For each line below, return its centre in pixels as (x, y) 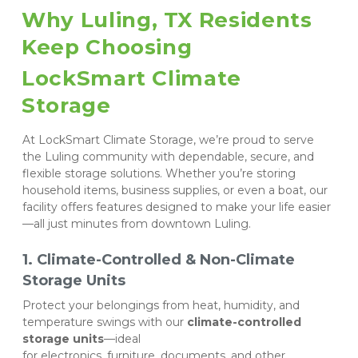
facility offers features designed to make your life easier (177, 207)
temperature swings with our (105, 322)
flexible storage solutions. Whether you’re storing (159, 173)
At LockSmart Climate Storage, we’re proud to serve (168, 139)
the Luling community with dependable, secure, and (170, 156)
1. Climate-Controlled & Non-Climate (159, 259)
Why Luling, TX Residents (167, 20)
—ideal (124, 338)
